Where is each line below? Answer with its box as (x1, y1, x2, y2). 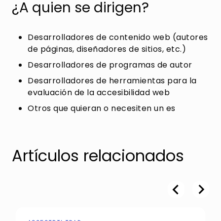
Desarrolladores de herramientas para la (28, 75, 197, 86)
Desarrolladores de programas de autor (28, 59, 192, 71)
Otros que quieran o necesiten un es (28, 103, 176, 114)
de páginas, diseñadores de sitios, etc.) (28, 43, 186, 55)
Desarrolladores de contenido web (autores (28, 32, 208, 43)
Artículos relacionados (12, 145, 184, 167)
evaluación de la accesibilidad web (28, 87, 170, 98)
